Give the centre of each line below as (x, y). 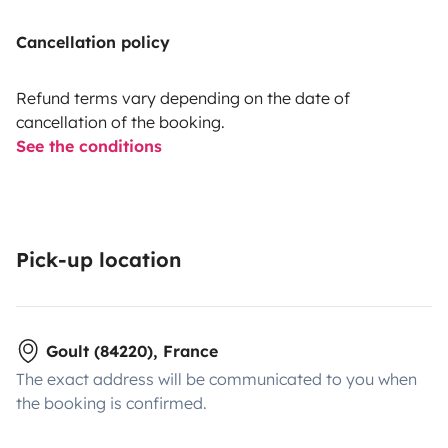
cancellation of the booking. (120, 122)
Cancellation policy (93, 42)
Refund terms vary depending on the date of (183, 98)
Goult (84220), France (132, 351)
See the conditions (89, 146)
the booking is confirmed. (111, 403)
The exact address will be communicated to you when (216, 379)
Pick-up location (98, 260)
